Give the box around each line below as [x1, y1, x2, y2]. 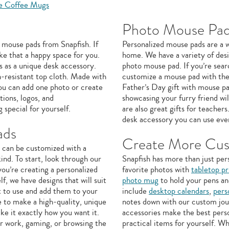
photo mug [122, 174, 158, 187]
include [122, 185, 149, 197]
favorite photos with [122, 163, 191, 176]
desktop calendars [149, 185, 209, 197]
